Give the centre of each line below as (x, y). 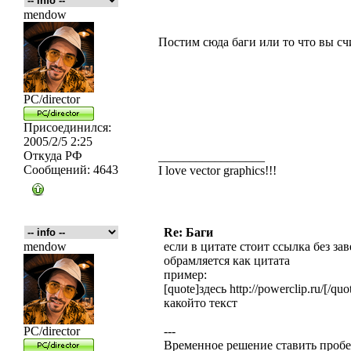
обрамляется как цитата (227, 261)
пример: (185, 275)
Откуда (43, 156)
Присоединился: (67, 127)
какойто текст (201, 303)
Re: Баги (188, 232)
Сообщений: (57, 170)
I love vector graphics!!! (217, 170)
